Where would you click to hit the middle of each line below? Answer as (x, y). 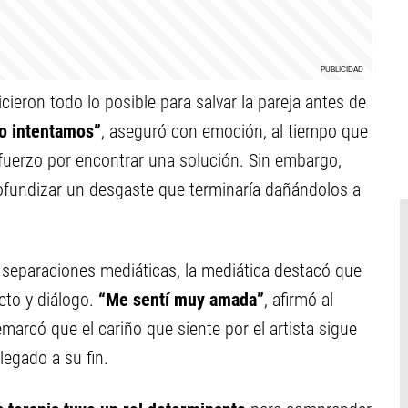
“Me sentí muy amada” (181, 300)
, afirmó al (299, 300)
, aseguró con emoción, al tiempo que (235, 131)
